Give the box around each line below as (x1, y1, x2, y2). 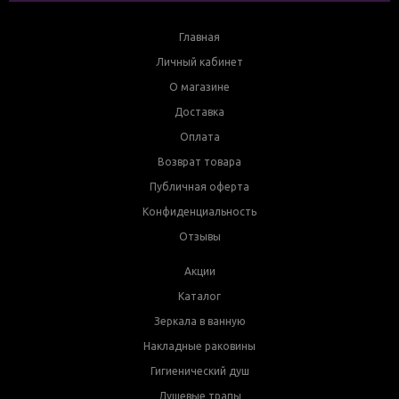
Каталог (178, 289, 221, 302)
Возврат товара (158, 155, 241, 167)
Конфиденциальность (142, 205, 256, 217)
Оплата (179, 130, 220, 142)
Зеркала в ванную (153, 314, 246, 327)
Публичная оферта (150, 180, 249, 192)
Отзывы (178, 230, 221, 242)
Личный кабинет (156, 55, 243, 68)
